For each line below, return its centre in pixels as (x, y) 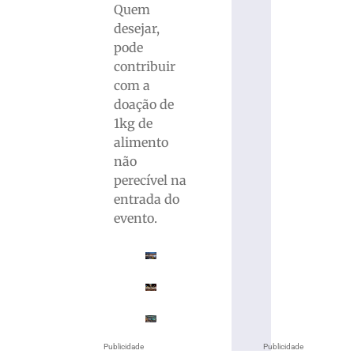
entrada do (147, 200)
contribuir (145, 67)
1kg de (134, 124)
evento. (136, 218)
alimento (141, 143)
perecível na (151, 181)
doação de (144, 105)
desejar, (137, 29)
